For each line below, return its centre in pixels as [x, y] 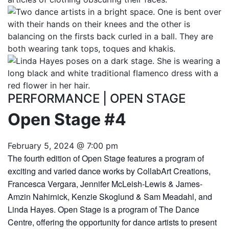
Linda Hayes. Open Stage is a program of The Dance [104, 210]
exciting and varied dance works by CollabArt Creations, [109, 171]
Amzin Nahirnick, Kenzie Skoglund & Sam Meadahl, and [110, 197]
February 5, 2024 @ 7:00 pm [63, 146]
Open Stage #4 [67, 120]
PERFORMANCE [55, 99]
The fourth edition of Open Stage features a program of [106, 158]
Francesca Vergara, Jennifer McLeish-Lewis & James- [105, 184]
